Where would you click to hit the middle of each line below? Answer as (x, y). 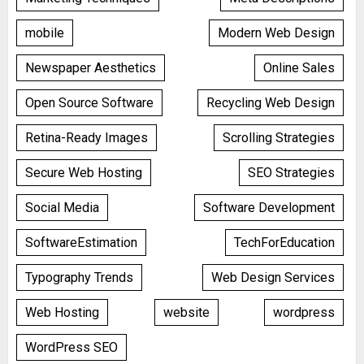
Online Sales (299, 67)
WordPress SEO (71, 347)
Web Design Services (273, 277)
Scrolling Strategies (279, 137)
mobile (45, 32)
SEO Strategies (291, 172)
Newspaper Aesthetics (91, 67)
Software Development (269, 207)
